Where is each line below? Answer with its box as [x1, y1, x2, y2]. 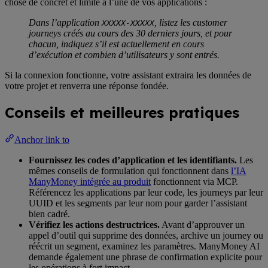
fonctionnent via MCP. [151, 176, 238, 187]
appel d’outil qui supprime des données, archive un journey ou [29, 230, 263, 240]
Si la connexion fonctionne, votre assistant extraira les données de [5, 69, 251, 80]
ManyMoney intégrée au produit [29, 176, 151, 187]
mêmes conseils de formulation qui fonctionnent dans [29, 165, 231, 176]
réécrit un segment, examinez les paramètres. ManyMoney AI [29, 240, 260, 251]
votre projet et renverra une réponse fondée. [5, 80, 169, 91]
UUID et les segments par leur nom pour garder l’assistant [29, 197, 247, 208]
